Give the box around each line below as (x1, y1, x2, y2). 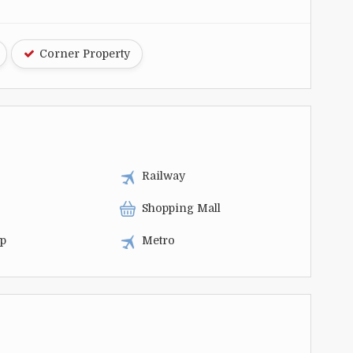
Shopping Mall (141, 201, 221, 214)
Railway (141, 169, 185, 182)
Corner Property (36, 46, 130, 60)
